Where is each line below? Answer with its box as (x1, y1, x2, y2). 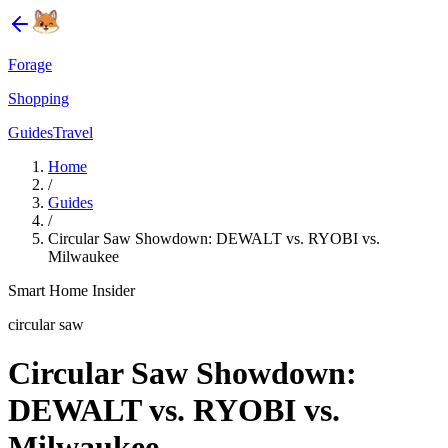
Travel (53, 124, 93, 141)
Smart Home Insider (8, 282, 135, 299)
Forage (8, 56, 52, 73)
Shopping (8, 90, 69, 107)
